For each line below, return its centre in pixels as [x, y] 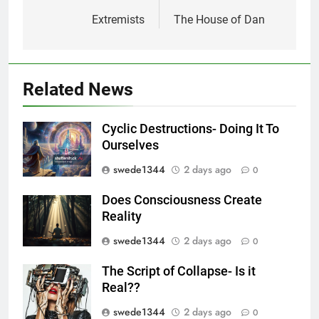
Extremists [118, 19]
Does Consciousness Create [182, 200]
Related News [78, 89]
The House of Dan [219, 19]
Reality [122, 216]
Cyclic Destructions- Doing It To [190, 129]
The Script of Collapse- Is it [179, 271]
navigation [76, 22]
